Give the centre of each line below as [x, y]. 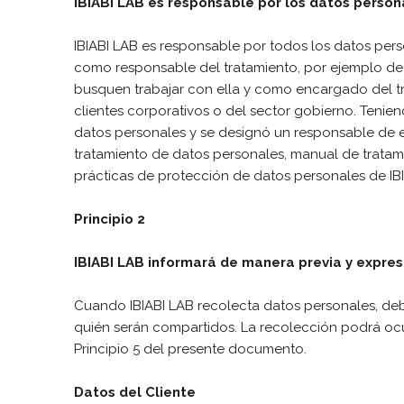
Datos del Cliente [135, 392]
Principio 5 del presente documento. [190, 349]
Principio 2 [110, 219]
